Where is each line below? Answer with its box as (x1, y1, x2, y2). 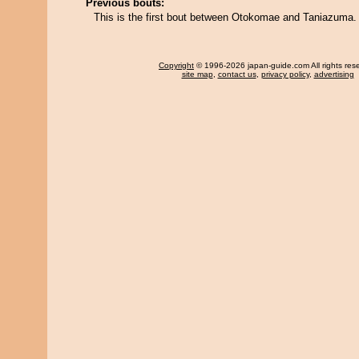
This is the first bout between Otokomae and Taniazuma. (94, 11, 357, 23)
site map (181, 70, 213, 79)
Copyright (159, 61, 194, 70)
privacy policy (260, 70, 309, 79)
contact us (217, 70, 256, 79)
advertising (313, 70, 354, 79)
